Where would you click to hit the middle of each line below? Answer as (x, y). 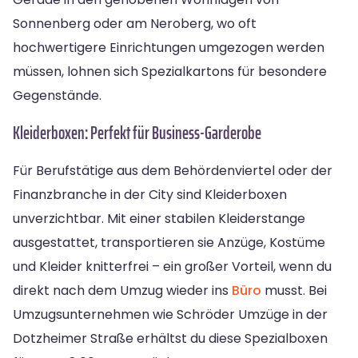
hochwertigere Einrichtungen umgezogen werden (169, 47)
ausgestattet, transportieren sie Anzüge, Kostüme (169, 242)
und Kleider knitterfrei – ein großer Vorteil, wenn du (172, 266)
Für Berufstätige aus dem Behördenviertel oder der (173, 170)
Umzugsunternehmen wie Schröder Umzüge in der (170, 314)
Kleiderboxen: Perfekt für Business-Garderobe (137, 133)
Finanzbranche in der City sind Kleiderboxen (150, 194)
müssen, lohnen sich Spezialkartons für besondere (170, 71)
